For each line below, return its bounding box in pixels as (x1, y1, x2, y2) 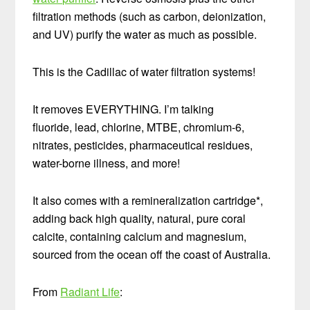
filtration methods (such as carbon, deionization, (33, 8, 266, 24)
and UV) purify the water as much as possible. (33, 26, 257, 42)
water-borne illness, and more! (33, 154, 181, 171)
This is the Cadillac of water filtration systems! (33, 63, 256, 80)
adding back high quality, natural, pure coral (33, 210, 246, 226)
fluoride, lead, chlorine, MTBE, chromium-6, (33, 118, 245, 135)
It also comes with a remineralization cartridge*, (33, 192, 264, 208)
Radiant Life (60, 283, 120, 300)
